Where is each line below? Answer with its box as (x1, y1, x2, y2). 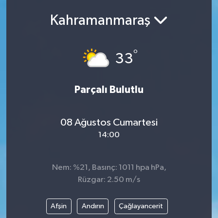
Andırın (81, 202, 104, 210)
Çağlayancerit (119, 202, 163, 210)
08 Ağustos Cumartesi (60, 117, 158, 128)
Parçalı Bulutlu (74, 85, 144, 95)
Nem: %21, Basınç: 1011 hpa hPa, (52, 163, 166, 172)
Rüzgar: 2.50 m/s (78, 176, 140, 184)
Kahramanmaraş (50, 13, 153, 28)
